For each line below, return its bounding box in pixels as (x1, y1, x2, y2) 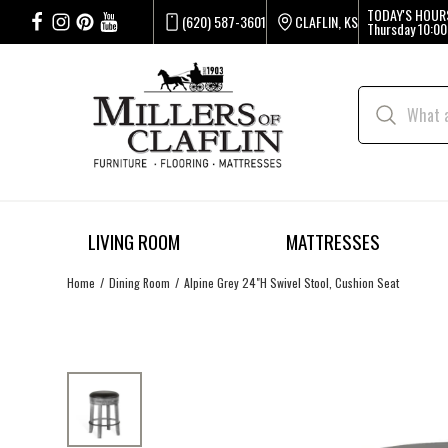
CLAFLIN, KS (294, 11, 358, 32)
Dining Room (109, 273, 171, 291)
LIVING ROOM (88, 227, 180, 257)
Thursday (366, 18, 415, 39)
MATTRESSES (285, 227, 380, 257)
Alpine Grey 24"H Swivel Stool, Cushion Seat (184, 273, 400, 291)
